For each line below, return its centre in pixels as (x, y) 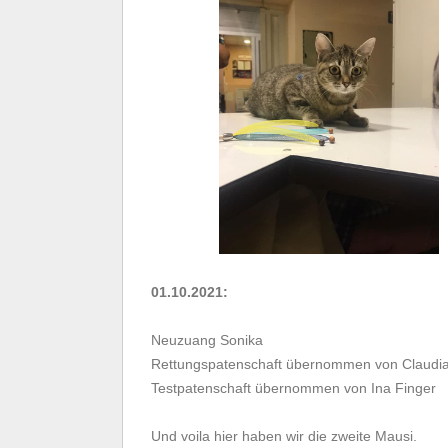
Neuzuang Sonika (209, 340)
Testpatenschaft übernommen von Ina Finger (293, 388)
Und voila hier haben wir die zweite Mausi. (284, 436)
